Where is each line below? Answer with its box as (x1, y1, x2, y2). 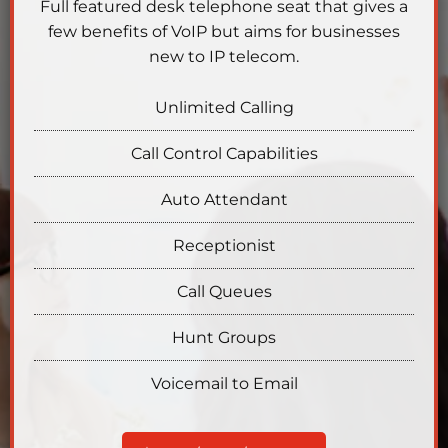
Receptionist (172, 236, 276, 256)
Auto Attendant (160, 190, 288, 210)
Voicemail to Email (150, 374, 298, 394)
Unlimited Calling (154, 98, 294, 118)
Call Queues (176, 282, 272, 302)
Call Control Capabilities (130, 144, 318, 164)
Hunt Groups (172, 328, 276, 348)
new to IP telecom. (149, 47, 299, 67)
